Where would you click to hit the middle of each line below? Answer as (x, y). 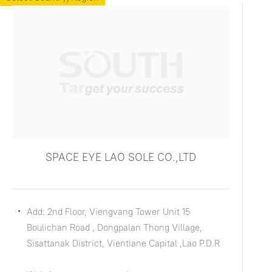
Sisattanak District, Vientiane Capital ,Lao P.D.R (123, 243)
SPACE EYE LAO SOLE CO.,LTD (121, 157)
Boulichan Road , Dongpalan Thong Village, (114, 227)
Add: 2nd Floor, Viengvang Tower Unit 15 (108, 212)
